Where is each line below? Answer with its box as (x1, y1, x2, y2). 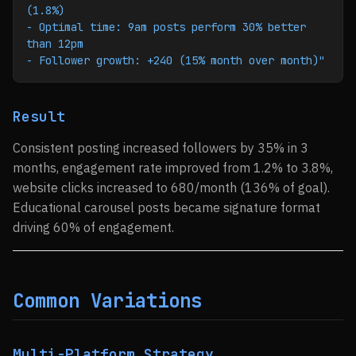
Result (13, 107, 65, 126)
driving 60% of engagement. (13, 219, 174, 235)
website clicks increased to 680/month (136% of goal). (13, 180, 330, 195)
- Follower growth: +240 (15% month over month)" (26, 53, 325, 68)
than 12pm (26, 37, 83, 51)
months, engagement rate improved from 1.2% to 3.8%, (13, 160, 333, 176)
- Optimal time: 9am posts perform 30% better (26, 20, 306, 34)
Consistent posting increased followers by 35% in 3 (13, 140, 308, 156)
